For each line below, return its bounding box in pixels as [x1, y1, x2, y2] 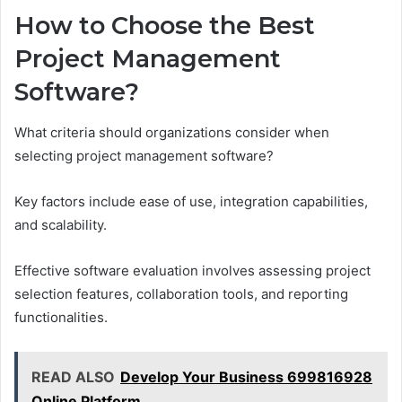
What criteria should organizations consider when [14, 123, 329, 141]
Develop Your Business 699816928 [120, 367, 372, 386]
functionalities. [14, 308, 108, 326]
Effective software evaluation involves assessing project [14, 261, 371, 279]
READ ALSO [31, 367, 115, 386]
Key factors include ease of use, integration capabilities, [14, 192, 368, 210]
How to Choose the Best [14, 11, 315, 41]
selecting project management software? [14, 146, 274, 164]
